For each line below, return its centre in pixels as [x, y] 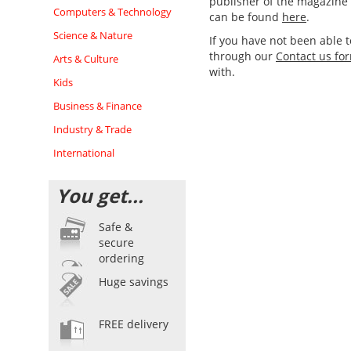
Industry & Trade [92, 129]
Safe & [116, 227]
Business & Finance [98, 106]
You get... [100, 195]
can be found [246, 17]
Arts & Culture [86, 59]
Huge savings [134, 282]
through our [242, 56]
